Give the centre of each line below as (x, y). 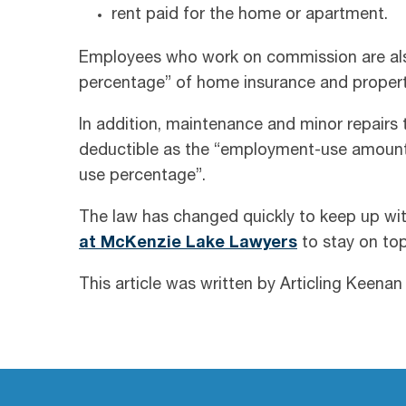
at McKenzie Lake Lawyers (188, 244)
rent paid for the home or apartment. (250, 16)
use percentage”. (142, 177)
